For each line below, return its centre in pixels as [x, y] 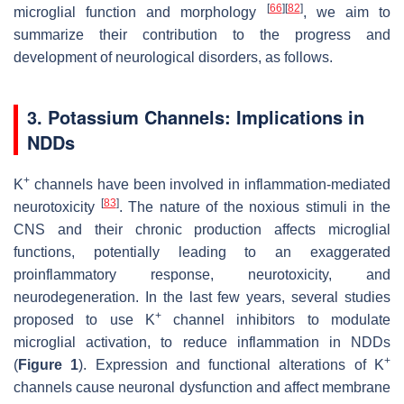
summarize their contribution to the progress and [202, 34]
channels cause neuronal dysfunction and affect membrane [202, 387]
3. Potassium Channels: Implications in [196, 116]
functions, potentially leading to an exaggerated [202, 252]
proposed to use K [84, 319]
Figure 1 [49, 364]
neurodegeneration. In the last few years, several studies [202, 297]
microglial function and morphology [140, 12]
